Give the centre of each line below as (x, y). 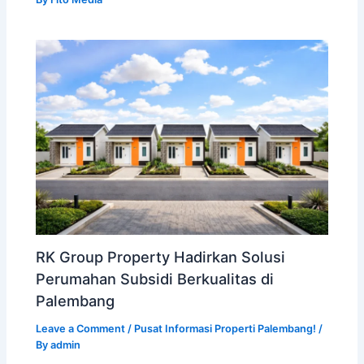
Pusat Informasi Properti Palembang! (225, 329)
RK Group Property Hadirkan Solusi (161, 257)
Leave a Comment (81, 329)
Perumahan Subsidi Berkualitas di (155, 279)
